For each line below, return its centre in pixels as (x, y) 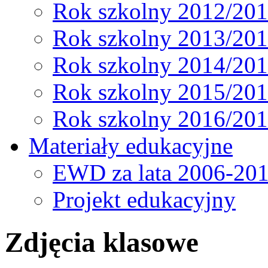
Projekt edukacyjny (144, 200)
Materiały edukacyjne (131, 146)
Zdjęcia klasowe (102, 242)
